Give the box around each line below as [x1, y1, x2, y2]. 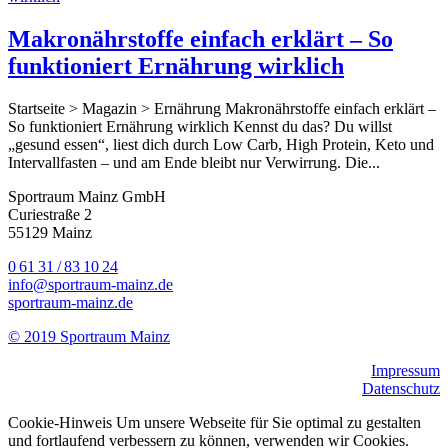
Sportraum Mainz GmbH [8, 187, 166, 205]
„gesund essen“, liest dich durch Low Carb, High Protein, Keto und [8, 135, 434, 153]
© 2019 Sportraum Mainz [8, 327, 170, 345]
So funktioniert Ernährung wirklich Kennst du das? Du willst [8, 117, 392, 135]
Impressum [371, 361, 440, 379]
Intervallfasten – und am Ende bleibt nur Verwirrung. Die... [8, 153, 380, 171]
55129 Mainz [8, 223, 92, 241]
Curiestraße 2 [8, 205, 92, 223]
